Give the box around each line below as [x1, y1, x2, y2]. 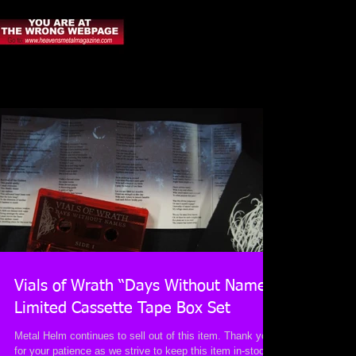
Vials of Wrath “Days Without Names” [14, 278, 280, 294]
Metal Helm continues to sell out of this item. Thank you [14, 330, 273, 342]
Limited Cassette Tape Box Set [14, 300, 230, 316]
